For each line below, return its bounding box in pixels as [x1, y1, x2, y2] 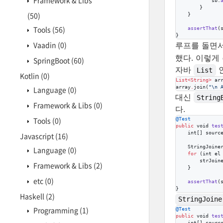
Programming [32, 205, 80, 215]
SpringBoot [32, 55, 71, 65]
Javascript [20, 131, 55, 141]
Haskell [20, 191, 46, 201]
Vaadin [32, 40, 58, 50]
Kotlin [20, 71, 41, 81]
